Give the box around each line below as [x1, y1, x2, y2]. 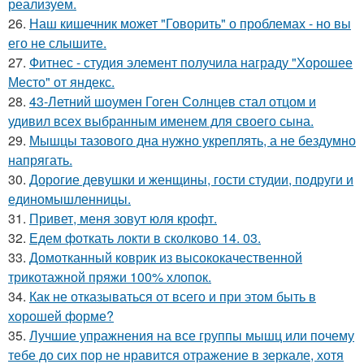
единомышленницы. [8, 189, 131, 208]
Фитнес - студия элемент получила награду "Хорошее [29, 53, 353, 71]
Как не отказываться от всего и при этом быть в [29, 287, 316, 305]
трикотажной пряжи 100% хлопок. [8, 267, 211, 286]
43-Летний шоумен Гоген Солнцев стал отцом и [29, 92, 316, 110]
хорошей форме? [8, 306, 114, 325]
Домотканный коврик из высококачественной [29, 248, 302, 266]
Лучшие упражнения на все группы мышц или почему [29, 326, 354, 344]
